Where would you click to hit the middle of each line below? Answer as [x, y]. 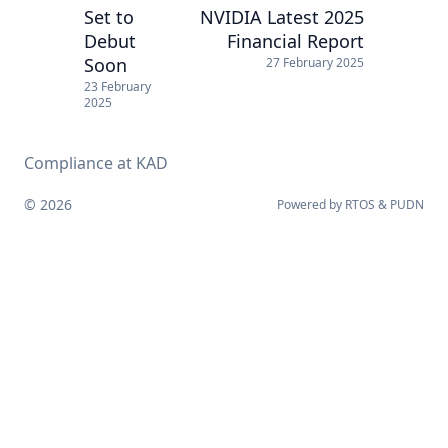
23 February [117, 86]
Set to [109, 16]
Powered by [311, 204]
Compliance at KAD [96, 163]
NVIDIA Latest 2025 [282, 16]
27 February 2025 [315, 62]
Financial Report [295, 40]
